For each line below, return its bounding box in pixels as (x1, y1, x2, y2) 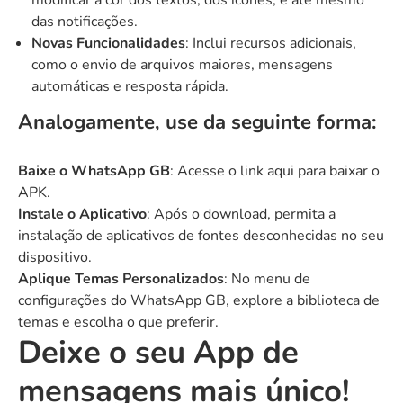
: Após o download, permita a (147, 204, 336, 224)
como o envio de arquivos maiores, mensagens (31, 55, 333, 75)
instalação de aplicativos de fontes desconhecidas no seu (18, 226, 384, 246)
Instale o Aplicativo (18, 204, 147, 224)
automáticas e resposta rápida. (31, 76, 228, 96)
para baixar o (294, 161, 380, 181)
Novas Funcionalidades (31, 33, 185, 53)
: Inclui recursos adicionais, (185, 33, 356, 53)
